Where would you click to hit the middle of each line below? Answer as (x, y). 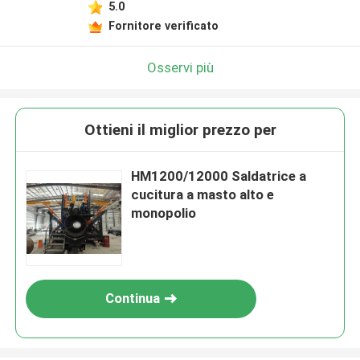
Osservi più (180, 67)
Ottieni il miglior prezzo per (180, 130)
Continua (133, 299)
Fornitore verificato (163, 25)
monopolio (164, 213)
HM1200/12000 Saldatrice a (219, 176)
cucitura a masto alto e (203, 195)
